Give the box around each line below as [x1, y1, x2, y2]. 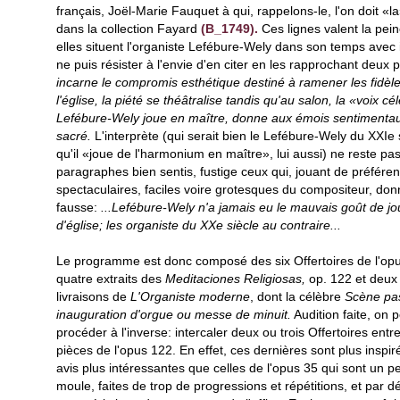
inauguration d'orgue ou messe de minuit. [56, 307, 291, 321]
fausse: [56, 200, 101, 214]
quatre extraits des [56, 271, 162, 286]
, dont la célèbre [250, 289, 345, 304]
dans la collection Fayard [56, 21, 201, 36]
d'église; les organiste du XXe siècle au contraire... [56, 218, 341, 232]
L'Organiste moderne [130, 289, 250, 304]
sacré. [56, 129, 91, 143]
